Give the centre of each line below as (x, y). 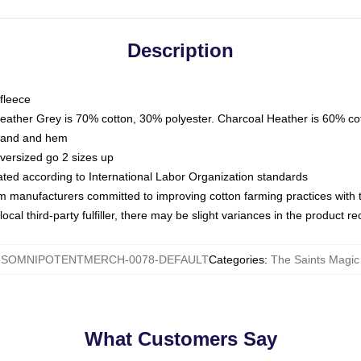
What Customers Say (180, 339)
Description (180, 50)
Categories (236, 259)
